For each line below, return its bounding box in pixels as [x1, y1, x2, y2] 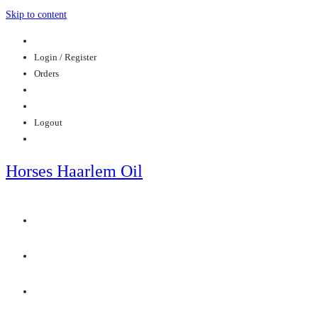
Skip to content [6, 9, 67, 20]
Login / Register [34, 52, 97, 62]
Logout [34, 117, 62, 128]
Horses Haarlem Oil [6, 162, 143, 180]
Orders [34, 68, 59, 79]
